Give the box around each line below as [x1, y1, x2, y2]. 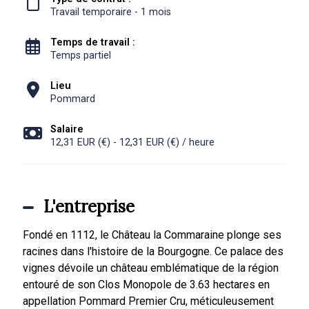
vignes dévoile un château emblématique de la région [22, 261, 279, 275]
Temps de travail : [50, 37, 138, 48]
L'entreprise [43, 196, 134, 217]
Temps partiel [50, 50, 111, 61]
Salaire [50, 123, 83, 135]
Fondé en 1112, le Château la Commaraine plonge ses [22, 228, 281, 241]
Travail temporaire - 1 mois [50, 6, 171, 18]
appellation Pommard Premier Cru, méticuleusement [22, 295, 274, 308]
